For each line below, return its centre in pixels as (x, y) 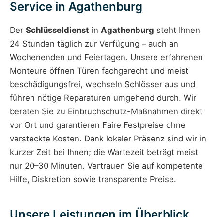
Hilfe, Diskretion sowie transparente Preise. (93, 179)
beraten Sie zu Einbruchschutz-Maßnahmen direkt (106, 112)
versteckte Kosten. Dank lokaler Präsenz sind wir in (108, 139)
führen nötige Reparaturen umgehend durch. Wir (103, 98)
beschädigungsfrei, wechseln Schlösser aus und (102, 85)
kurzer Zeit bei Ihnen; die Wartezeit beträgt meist (104, 152)
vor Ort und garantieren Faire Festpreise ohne (98, 125)
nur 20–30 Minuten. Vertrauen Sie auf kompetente (106, 166)
